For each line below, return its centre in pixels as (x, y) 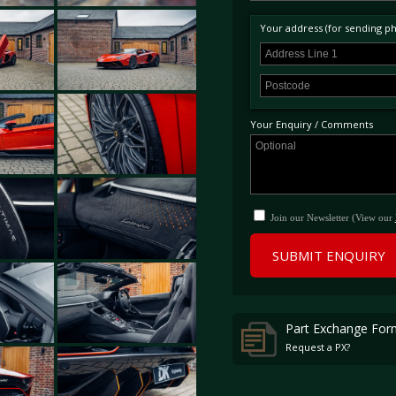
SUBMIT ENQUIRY (328, 255)
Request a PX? (317, 347)
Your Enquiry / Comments (311, 124)
